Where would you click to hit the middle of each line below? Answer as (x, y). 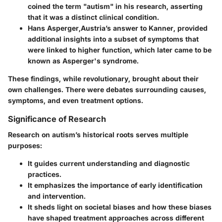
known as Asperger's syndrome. (83, 61)
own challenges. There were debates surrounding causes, (107, 90)
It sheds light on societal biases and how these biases (120, 207)
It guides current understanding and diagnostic (109, 164)
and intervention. (57, 196)
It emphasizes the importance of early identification (115, 185)
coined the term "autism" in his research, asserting (115, 6)
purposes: (25, 146)
